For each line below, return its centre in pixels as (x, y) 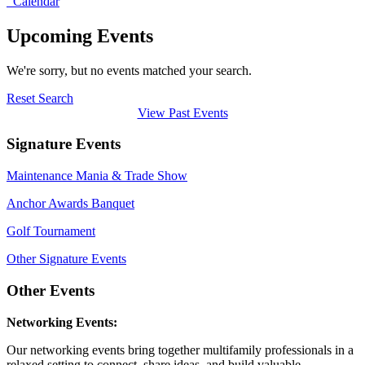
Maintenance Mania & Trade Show (97, 176)
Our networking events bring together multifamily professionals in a (180, 350)
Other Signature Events (66, 259)
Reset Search (40, 98)
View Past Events (182, 112)
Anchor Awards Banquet (70, 204)
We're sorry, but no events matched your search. (129, 70)
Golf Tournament (51, 231)
